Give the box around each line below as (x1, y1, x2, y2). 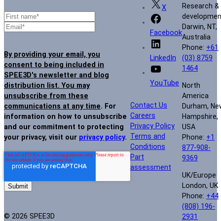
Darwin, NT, (182, 22, 217, 31)
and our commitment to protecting (4, 123, 124, 132)
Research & (182, 1, 219, 10)
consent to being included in (4, 61, 104, 70)
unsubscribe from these (4, 92, 88, 101)
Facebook (150, 29, 182, 37)
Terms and (130, 132, 165, 141)
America (182, 91, 209, 100)
